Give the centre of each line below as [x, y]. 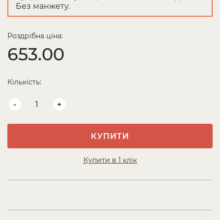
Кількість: [24, 82]
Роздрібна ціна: [35, 36]
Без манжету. [43, 6]
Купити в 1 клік [110, 160]
